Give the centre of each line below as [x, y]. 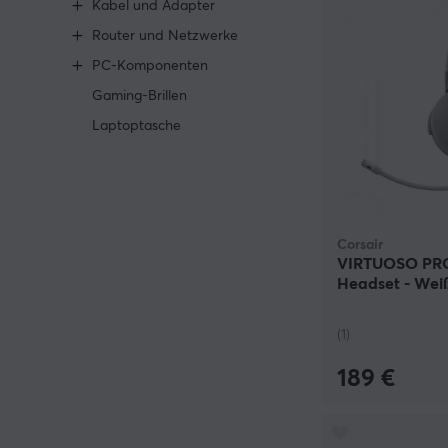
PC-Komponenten [150, 66]
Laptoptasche [136, 126]
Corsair [360, 244]
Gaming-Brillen [139, 96]
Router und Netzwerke [165, 36]
